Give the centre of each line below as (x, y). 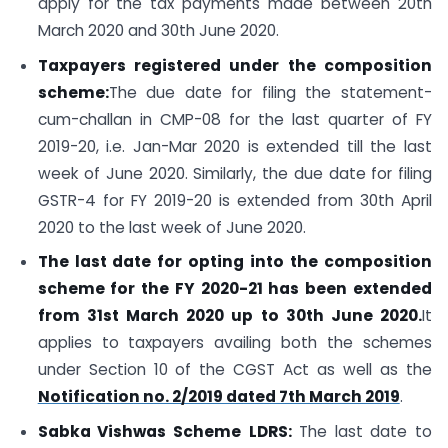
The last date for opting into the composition (234, 262)
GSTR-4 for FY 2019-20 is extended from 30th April (234, 200)
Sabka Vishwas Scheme (139, 432)
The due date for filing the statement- (270, 92)
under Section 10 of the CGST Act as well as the (234, 370)
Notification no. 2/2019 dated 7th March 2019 (218, 397)
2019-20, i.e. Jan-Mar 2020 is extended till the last (234, 146)
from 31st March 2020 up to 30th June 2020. (229, 316)
